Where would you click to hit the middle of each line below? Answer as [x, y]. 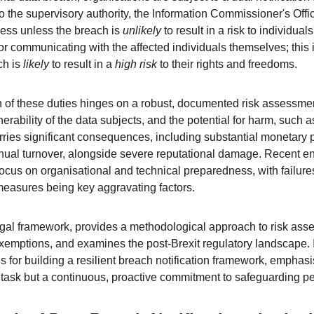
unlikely [142, 30]
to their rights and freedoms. [227, 64]
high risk [136, 64]
